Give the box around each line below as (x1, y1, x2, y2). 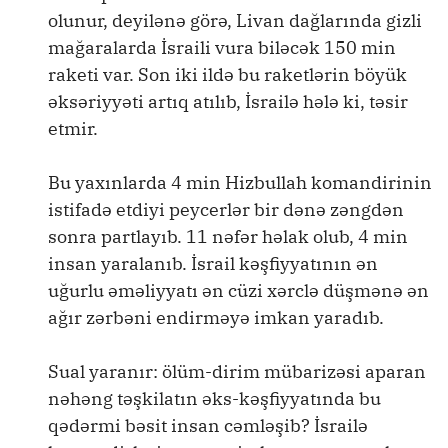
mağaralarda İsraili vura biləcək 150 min (48, 36, 396, 59)
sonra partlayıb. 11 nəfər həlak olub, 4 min (48, 225, 408, 248)
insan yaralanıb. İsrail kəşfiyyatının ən (48, 252, 378, 275)
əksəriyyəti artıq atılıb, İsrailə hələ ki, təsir (48, 90, 408, 113)
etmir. (48, 117, 98, 140)
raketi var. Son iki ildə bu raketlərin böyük (48, 63, 407, 86)
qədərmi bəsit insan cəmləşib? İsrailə (48, 414, 368, 437)
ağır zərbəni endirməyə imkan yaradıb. (48, 306, 384, 329)
